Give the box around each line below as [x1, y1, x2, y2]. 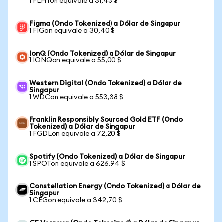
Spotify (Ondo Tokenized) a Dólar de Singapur [29, 153, 185, 160]
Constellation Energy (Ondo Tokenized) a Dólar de [29, 183, 201, 190]
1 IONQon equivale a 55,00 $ [29, 57, 121, 64]
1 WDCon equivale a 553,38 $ [29, 94, 123, 101]
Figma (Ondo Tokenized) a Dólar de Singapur [29, 20, 180, 27]
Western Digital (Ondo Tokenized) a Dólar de [29, 80, 182, 87]
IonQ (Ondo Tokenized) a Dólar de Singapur [29, 50, 176, 57]
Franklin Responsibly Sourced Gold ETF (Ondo [29, 116, 183, 123]
